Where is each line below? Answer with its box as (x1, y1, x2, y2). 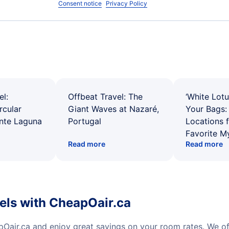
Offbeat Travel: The (68, 91, 143, 102)
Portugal (68, 116, 101, 126)
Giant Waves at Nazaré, (68, 104, 159, 114)
